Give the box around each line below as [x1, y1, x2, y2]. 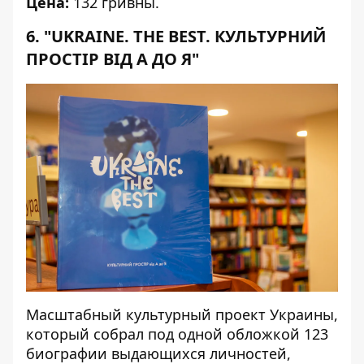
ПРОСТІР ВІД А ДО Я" [26, 48, 199, 70]
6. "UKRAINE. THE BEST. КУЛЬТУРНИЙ [26, 25, 326, 47]
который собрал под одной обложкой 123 [26, 324, 328, 344]
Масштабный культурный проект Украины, [26, 305, 338, 324]
